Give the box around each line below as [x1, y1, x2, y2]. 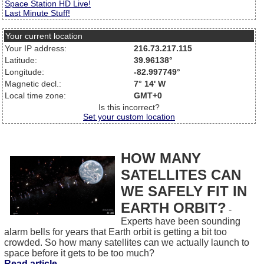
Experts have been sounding [120, 216, 240, 226]
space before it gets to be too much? [4, 248, 154, 258]
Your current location [5, 31, 82, 41]
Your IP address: [5, 44, 67, 53]
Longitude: [5, 67, 44, 77]
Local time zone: [5, 91, 66, 100]
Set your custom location [83, 112, 175, 121]
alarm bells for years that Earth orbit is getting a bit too [4, 227, 227, 237]
